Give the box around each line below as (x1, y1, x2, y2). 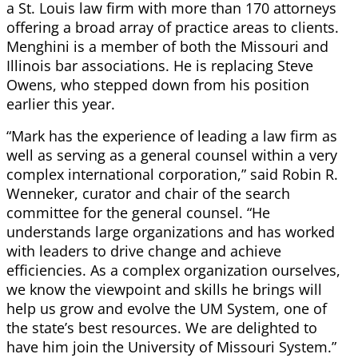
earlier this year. (6, 94, 115, 114)
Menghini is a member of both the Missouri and (6, 37, 328, 57)
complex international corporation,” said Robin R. (6, 165, 338, 185)
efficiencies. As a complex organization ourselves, (6, 261, 340, 280)
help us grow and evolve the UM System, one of (6, 299, 327, 319)
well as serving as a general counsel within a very (6, 145, 337, 165)
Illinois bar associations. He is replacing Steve (6, 56, 313, 76)
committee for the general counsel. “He (6, 203, 270, 223)
